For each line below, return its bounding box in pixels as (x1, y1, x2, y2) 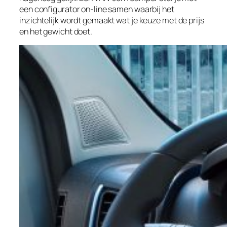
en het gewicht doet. (19, 25, 92, 37)
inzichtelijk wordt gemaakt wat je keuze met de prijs (19, 14, 204, 26)
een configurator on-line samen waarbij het (19, 3, 174, 15)
